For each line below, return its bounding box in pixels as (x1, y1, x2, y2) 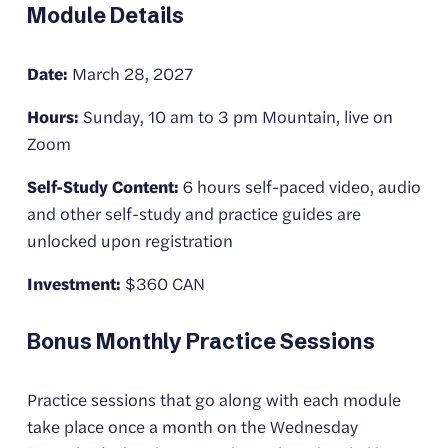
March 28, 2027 (67, 61, 193, 86)
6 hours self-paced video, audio (178, 174, 421, 199)
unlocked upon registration (26, 228, 233, 253)
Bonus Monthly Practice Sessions (26, 328, 375, 356)
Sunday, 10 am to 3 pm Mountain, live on (78, 104, 393, 129)
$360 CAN (120, 271, 205, 296)
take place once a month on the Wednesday (26, 414, 358, 439)
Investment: (26, 271, 121, 296)
